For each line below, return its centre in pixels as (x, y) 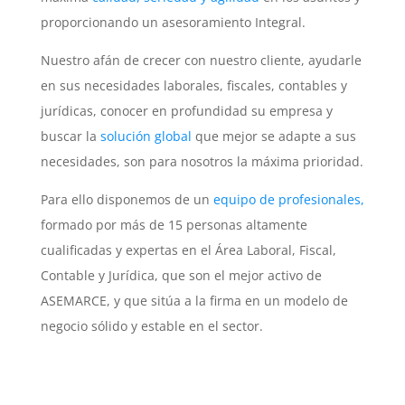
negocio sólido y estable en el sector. (151, 326)
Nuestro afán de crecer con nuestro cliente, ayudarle (201, 61)
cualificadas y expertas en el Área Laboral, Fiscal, (188, 250)
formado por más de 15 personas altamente (174, 225)
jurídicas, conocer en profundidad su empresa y (186, 111)
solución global (147, 137)
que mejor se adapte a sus (275, 137)
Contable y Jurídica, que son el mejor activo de (181, 276)
